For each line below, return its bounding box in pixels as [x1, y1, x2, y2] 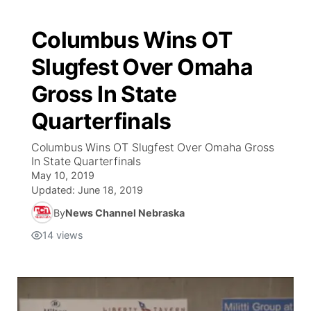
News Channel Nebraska [65, 206, 185, 219]
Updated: [31, 184, 78, 196]
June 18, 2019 [78, 184, 143, 196]
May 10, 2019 [31, 169, 94, 181]
